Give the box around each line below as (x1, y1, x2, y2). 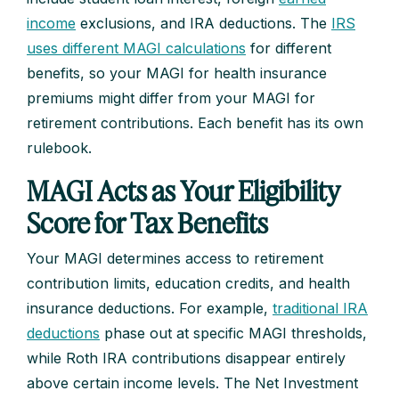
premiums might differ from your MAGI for (27, 89, 315, 108)
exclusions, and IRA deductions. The (76, 14, 331, 33)
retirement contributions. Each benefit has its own (27, 114, 363, 133)
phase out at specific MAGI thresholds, (100, 324, 367, 343)
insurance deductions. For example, (27, 299, 273, 318)
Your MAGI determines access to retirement (27, 249, 323, 268)
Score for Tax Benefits (27, 207, 268, 240)
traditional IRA (273, 299, 368, 318)
